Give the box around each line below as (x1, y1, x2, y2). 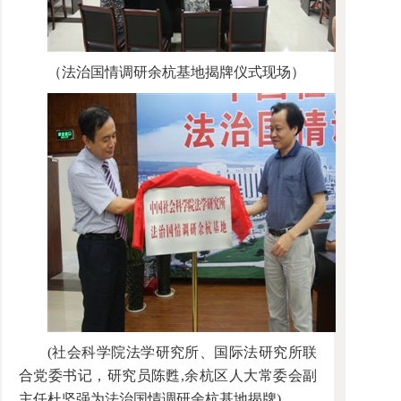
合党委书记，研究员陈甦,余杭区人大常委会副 (19, 368, 317, 383)
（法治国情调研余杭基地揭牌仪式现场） (47, 64, 305, 80)
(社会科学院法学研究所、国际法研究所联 (47, 345, 317, 360)
